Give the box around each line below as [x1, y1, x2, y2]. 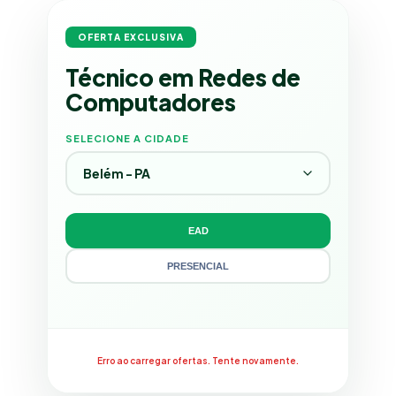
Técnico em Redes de [65, 62, 301, 92]
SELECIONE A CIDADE [65, 132, 189, 144]
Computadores [65, 87, 236, 117]
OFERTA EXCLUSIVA [78, 31, 184, 42]
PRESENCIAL [167, 260, 229, 271]
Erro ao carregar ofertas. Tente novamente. [97, 354, 299, 366]
